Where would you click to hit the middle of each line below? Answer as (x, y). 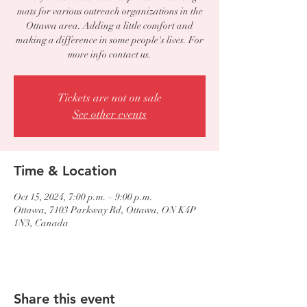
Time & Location (65, 171)
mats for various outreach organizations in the (110, 11)
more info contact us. (110, 54)
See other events (110, 114)
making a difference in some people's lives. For (110, 40)
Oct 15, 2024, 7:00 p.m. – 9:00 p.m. (83, 197)
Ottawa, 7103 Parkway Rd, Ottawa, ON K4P (105, 210)
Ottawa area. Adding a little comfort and (110, 26)
